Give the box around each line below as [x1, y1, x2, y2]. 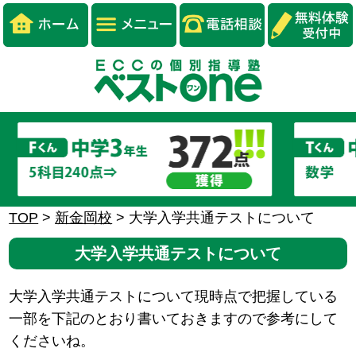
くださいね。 [9, 333, 95, 350]
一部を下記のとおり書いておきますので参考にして [9, 311, 339, 327]
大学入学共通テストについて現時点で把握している [9, 288, 339, 305]
